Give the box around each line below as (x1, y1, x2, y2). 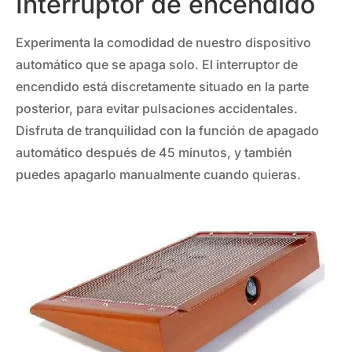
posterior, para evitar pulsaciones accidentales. (16, 101, 298, 117)
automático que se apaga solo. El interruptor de (16, 57, 298, 73)
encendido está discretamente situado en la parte (16, 79, 309, 95)
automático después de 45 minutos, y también (16, 145, 292, 161)
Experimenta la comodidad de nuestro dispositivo (16, 35, 311, 51)
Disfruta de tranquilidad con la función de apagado (16, 123, 319, 139)
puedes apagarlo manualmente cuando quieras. (16, 167, 301, 183)
